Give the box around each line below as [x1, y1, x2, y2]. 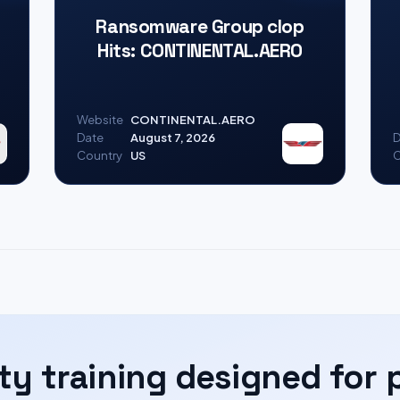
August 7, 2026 [130, 130, 216, 145]
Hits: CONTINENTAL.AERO [97, 37, 303, 62]
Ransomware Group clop [96, 13, 304, 38]
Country [77, 148, 123, 162]
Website [77, 112, 124, 127]
